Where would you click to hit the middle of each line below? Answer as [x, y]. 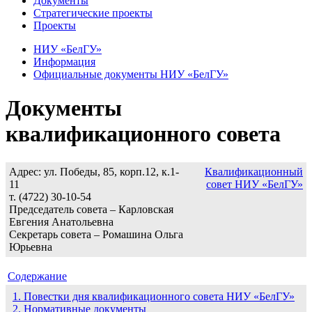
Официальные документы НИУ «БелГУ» [131, 74]
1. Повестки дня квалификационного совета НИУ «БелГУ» [154, 296]
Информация [64, 61]
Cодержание [37, 276]
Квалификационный [254, 171]
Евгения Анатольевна [61, 221]
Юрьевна [31, 247]
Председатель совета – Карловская [91, 209]
